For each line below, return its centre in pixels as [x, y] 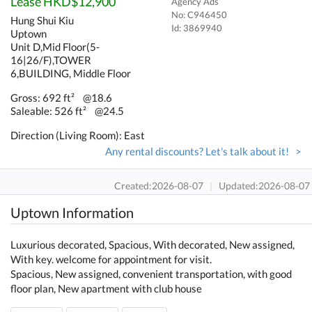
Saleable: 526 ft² [49, 111]
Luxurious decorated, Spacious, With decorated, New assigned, [153, 244]
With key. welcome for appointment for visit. [111, 259]
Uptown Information [72, 212]
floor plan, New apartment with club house [107, 288]
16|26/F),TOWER [51, 60]
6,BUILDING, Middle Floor [71, 73]
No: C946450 [199, 15]
